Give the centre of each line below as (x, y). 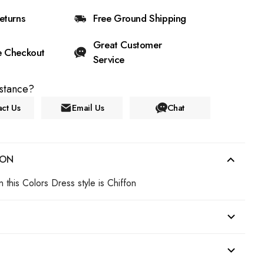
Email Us (88, 108)
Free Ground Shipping (140, 18)
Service (109, 60)
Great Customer (127, 45)
